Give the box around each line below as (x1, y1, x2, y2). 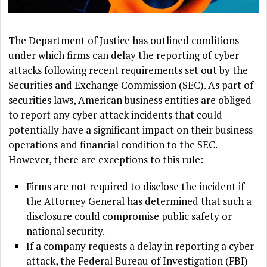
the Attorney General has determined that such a (26, 194, 252, 209)
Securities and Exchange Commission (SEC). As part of (8, 78, 254, 92)
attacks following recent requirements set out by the (8, 63, 249, 77)
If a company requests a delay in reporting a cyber (26, 239, 254, 253)
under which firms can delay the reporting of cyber (8, 48, 240, 63)
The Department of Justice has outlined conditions (8, 33, 240, 48)
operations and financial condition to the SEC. (8, 138, 218, 152)
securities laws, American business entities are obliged (8, 93, 252, 107)
